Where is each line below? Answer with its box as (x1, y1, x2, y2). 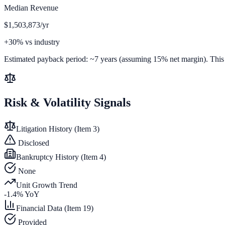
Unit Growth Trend (16, 180, 77, 189)
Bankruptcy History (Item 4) (16, 152, 106, 161)
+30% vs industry (4, 37, 60, 46)
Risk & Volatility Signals (4, 95, 131, 109)
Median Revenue (4, 3, 58, 12)
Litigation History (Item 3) (16, 124, 99, 133)
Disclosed (16, 138, 49, 147)
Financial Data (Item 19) (16, 203, 93, 212)
